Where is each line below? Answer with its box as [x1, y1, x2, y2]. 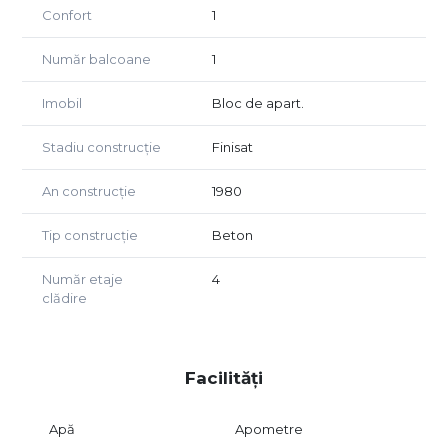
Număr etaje [42, 271, 123, 288]
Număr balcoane [42, 51, 151, 68]
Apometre [235, 421, 304, 438]
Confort [42, 7, 92, 24]
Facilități [185, 368, 263, 389]
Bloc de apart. [212, 95, 304, 112]
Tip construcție [42, 227, 138, 244]
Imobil [42, 95, 82, 112]
